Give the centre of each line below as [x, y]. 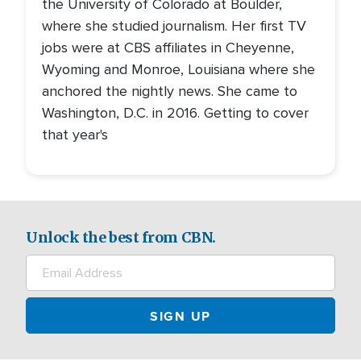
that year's [75, 135]
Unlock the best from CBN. [121, 237]
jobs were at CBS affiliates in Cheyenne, [168, 48]
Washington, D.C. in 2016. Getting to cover [175, 113]
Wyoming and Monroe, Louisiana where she [178, 69]
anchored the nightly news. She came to [170, 91]
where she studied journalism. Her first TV [174, 26]
